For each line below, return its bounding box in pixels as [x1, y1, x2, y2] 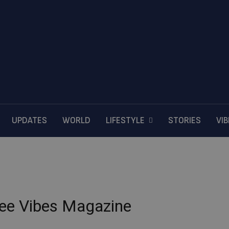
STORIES [168, 116, 201, 126]
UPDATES [12, 116, 47, 126]
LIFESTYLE [106, 116, 145, 126]
